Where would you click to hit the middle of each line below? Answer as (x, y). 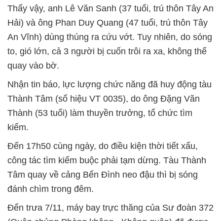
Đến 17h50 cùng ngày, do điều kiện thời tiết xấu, (103, 146)
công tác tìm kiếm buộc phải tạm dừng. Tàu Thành (107, 160)
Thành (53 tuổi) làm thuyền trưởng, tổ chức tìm (100, 113)
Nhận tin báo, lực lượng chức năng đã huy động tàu (110, 84)
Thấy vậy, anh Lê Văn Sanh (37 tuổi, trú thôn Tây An (110, 8)
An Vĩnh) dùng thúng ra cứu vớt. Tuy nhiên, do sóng (110, 37)
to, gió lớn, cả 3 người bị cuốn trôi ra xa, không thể (107, 51)
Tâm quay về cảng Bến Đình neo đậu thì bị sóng (103, 174)
